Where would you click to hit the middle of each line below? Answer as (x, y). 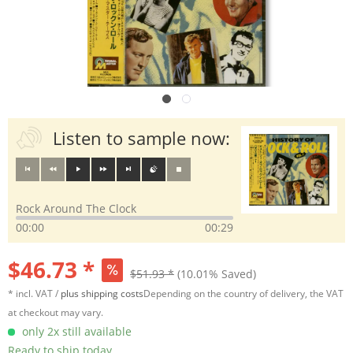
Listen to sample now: (141, 138)
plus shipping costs (102, 294)
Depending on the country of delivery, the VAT (243, 294)
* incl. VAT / (34, 294)
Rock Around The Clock (76, 208)
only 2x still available (75, 331)
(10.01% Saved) (217, 274)
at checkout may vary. (56, 312)
